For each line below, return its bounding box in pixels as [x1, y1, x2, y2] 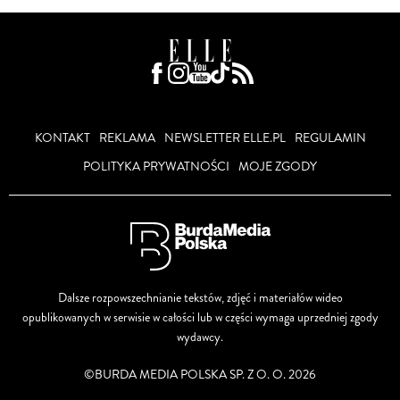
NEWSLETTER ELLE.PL [163, 129, 286, 146]
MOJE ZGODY [238, 157, 317, 175]
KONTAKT [34, 129, 90, 146]
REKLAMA [98, 129, 155, 146]
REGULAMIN [294, 129, 366, 146]
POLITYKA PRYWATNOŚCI [83, 157, 229, 175]
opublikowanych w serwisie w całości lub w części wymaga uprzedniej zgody [21, 308, 379, 326]
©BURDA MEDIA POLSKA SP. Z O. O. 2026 [84, 365, 316, 383]
